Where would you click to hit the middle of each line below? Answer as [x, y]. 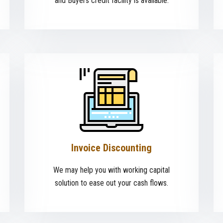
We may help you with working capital [111, 170]
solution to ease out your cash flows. [111, 183]
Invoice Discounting [111, 148]
